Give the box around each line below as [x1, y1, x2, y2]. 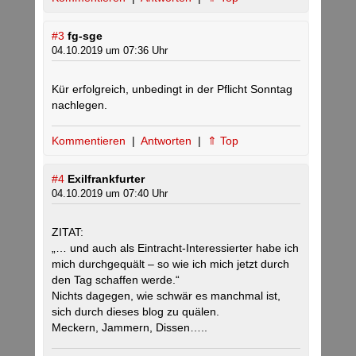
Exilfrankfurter [68, 172, 145, 186]
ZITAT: [52, 226, 83, 239]
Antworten [141, 134, 195, 148]
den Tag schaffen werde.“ [52, 273, 180, 287]
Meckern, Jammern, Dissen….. [52, 321, 207, 335]
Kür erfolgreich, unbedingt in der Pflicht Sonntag [52, 83, 292, 96]
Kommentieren [52, 134, 129, 148]
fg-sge [68, 29, 103, 43]
